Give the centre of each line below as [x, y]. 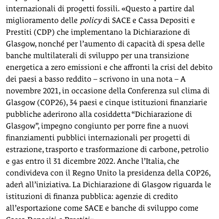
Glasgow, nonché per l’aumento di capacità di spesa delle [105, 44]
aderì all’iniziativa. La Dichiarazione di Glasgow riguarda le [109, 184]
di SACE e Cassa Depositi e [149, 20]
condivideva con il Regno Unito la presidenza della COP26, [108, 173]
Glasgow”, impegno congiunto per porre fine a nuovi [97, 126]
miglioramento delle [43, 20]
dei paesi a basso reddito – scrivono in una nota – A [96, 79]
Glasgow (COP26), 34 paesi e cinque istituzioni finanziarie [107, 102]
